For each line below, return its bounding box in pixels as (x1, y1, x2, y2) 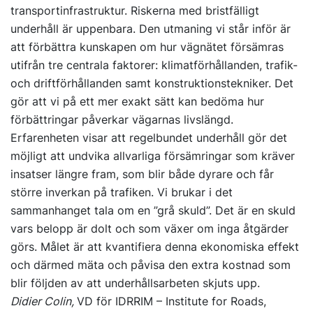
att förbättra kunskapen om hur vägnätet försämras (10, 40, 284, 54)
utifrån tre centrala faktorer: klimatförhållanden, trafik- (10, 58, 298, 73)
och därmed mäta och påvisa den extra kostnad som (10, 258, 291, 272)
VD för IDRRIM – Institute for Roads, (77, 294, 266, 309)
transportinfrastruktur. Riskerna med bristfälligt (10, 3, 259, 18)
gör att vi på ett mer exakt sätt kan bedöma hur (10, 94, 264, 109)
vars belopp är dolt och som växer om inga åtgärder (10, 221, 289, 236)
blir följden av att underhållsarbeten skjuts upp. (10, 276, 260, 291)
